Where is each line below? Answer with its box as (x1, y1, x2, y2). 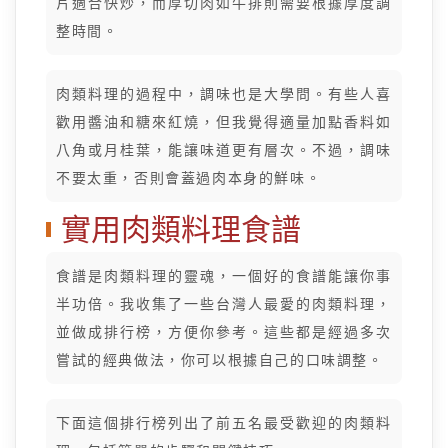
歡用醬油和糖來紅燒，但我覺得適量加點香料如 (56, 114, 392, 130)
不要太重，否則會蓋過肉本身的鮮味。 (56, 170, 322, 186)
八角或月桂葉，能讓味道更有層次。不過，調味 (56, 142, 392, 158)
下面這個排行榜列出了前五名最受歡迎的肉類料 (56, 415, 392, 431)
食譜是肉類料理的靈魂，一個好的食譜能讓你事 (56, 268, 392, 284)
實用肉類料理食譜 (61, 213, 301, 246)
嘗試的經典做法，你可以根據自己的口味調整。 (56, 352, 384, 368)
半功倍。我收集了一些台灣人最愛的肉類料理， (56, 296, 392, 312)
